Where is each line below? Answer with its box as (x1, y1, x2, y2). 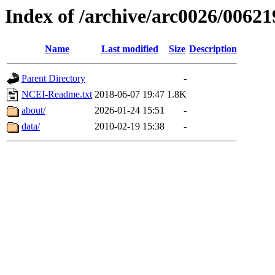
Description (189, 44, 237, 55)
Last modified (101, 44, 158, 55)
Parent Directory (21, 73, 85, 84)
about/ (21, 105, 45, 116)
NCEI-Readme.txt (21, 89, 92, 100)
